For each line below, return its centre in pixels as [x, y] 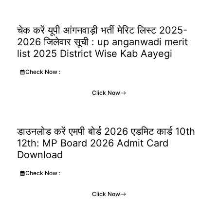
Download [40, 154]
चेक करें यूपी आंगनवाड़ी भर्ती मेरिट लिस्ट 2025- [102, 30]
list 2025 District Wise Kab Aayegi [95, 53]
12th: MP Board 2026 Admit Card [93, 143]
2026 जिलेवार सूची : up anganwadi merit [102, 42]
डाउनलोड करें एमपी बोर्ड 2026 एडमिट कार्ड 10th [106, 131]
